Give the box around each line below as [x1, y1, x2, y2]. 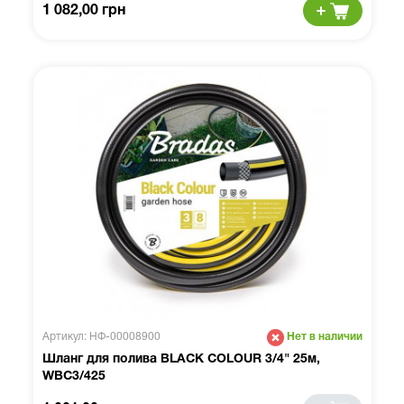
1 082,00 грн [41, 5, 125, 17]
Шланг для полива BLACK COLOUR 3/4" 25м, [41, 353, 320, 365]
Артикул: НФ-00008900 [41, 332, 161, 342]
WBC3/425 [41, 371, 106, 382]
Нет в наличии [286, 332, 363, 343]
